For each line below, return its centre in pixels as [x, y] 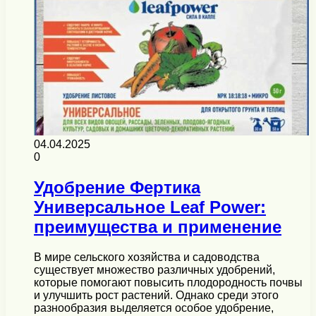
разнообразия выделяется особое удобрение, [154, 308]
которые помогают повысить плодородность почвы [168, 282]
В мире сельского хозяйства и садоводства [147, 257]
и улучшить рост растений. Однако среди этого [156, 295]
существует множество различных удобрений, [154, 269]
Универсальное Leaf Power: [150, 207]
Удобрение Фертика [117, 187]
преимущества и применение [158, 226]
